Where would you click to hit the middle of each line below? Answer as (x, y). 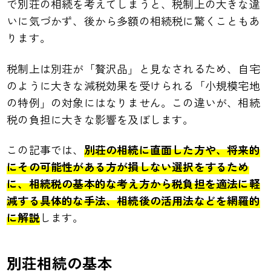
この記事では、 (45, 150)
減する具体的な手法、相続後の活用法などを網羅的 (133, 201)
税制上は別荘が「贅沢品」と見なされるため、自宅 (133, 68)
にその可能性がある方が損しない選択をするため (128, 167)
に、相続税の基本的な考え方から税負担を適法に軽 (133, 184)
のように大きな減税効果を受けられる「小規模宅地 (133, 85)
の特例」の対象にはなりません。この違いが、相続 (133, 102)
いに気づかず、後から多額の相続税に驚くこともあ (133, 21)
